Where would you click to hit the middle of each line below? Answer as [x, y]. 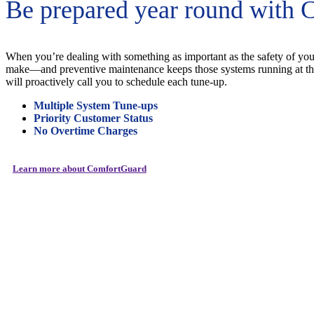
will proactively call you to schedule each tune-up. [116, 82]
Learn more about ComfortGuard [80, 169]
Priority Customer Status [93, 118]
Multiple [54, 106]
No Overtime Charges [86, 131]
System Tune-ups [116, 106]
